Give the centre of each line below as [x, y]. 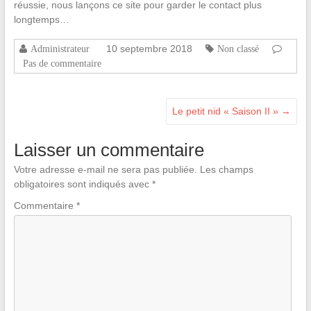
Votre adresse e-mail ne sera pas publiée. [105, 169]
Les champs [226, 169]
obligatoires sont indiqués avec [83, 184]
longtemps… [41, 19]
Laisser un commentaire [109, 150]
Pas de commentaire [62, 63]
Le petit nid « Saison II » [227, 111]
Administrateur [60, 48]
